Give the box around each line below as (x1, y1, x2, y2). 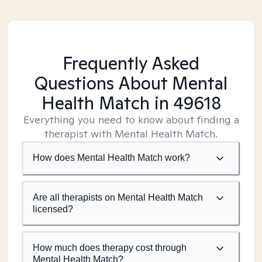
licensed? (33, 204, 73, 214)
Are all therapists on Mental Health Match (33, 192, 203, 202)
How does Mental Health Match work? (33, 153, 190, 163)
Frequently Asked (63, 51, 199, 75)
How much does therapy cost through (33, 243, 187, 253)
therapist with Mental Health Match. (44, 127, 218, 140)
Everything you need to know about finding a (23, 113, 239, 126)
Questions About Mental (35, 71, 227, 95)
